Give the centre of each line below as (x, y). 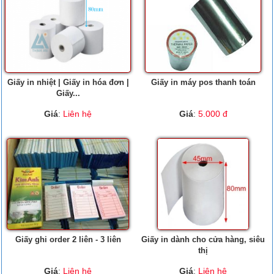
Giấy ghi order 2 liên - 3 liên (68, 239)
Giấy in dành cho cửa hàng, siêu (203, 239)
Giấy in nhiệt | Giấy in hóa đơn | (68, 82)
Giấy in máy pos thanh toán (203, 82)
